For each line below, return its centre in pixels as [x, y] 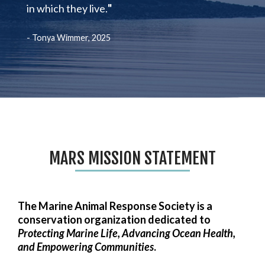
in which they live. [67, 9]
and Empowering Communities [86, 247]
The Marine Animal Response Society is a [115, 206]
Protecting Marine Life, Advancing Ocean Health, [127, 233]
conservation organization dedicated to [114, 220]
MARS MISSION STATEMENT [132, 159]
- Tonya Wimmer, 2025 [69, 38]
